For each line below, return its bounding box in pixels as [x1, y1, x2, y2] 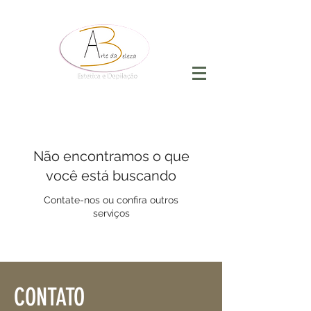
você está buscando [46, 167, 176, 184]
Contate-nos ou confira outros [44, 194, 178, 205]
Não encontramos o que [33, 148, 190, 165]
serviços [92, 208, 130, 219]
